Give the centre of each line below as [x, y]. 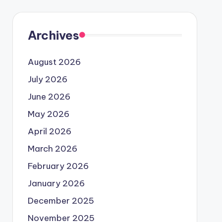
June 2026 [49, 96]
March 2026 [52, 148]
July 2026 [47, 79]
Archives [53, 35]
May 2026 [48, 114]
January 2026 [56, 183]
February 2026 [58, 166]
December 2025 [61, 200]
